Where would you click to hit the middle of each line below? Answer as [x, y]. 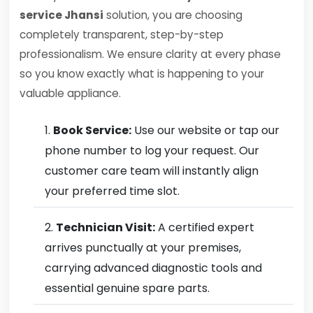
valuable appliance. [70, 93]
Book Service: [92, 130]
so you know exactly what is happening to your [142, 74]
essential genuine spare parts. [127, 288]
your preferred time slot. [112, 191]
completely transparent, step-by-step [122, 35]
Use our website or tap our [205, 130]
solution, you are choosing [173, 15]
